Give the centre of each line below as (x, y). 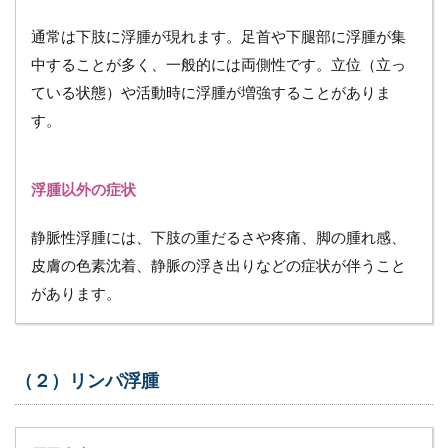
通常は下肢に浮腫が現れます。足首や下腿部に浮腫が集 (219, 36)
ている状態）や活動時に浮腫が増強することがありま (211, 92)
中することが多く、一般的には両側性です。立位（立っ (219, 64)
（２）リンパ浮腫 (87, 380)
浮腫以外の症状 (84, 189)
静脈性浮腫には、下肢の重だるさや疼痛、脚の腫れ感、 (219, 237)
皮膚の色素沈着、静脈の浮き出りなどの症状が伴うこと (219, 265)
